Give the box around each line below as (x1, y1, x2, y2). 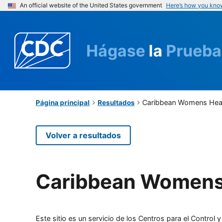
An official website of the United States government (20, 1, 162, 9)
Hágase (86, 41, 149, 60)
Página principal (36, 98, 90, 107)
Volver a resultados (46, 130, 121, 140)
